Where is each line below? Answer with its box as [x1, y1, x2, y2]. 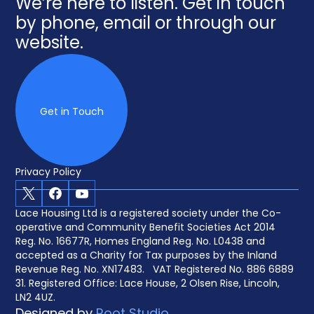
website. [15, 30, 84, 58]
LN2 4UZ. [15, 290, 56, 306]
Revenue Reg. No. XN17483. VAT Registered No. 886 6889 [15, 262, 294, 278]
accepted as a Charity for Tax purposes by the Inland [15, 248, 278, 264]
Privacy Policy [15, 165, 82, 181]
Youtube [76, 186, 128, 206]
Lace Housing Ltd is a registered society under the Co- [15, 206, 282, 222]
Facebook [49, 186, 111, 206]
